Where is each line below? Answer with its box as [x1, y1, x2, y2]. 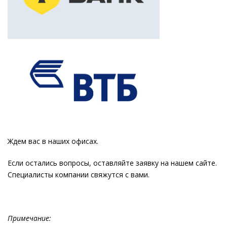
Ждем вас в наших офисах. [8, 136, 98, 146]
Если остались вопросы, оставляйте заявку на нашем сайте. [8, 158, 217, 168]
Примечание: [8, 213, 51, 223]
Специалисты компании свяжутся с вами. [8, 170, 149, 179]
